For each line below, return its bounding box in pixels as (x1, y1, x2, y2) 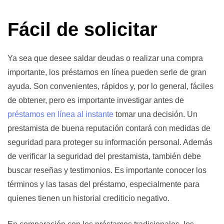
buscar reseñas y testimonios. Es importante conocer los (7, 165, 206, 174)
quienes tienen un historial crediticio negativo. (7, 193, 169, 202)
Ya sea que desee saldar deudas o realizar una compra (7, 53, 203, 62)
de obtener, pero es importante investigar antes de (7, 95, 184, 104)
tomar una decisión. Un (113, 109, 197, 118)
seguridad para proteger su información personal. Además (7, 137, 212, 146)
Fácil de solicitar (7, 18, 157, 40)
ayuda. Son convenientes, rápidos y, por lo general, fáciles (7, 81, 213, 90)
